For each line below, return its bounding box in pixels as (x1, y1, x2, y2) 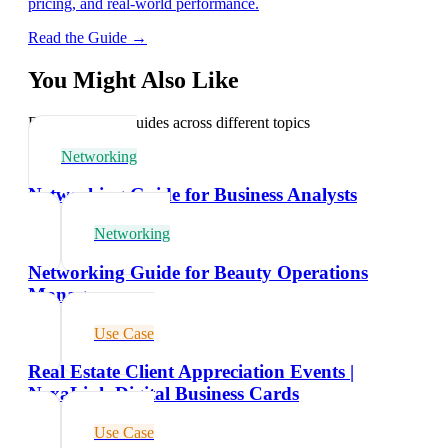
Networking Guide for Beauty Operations (28, 261, 368, 283)
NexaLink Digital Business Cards (28, 383, 299, 405)
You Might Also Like (28, 66, 239, 93)
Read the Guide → (28, 28, 147, 46)
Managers (28, 283, 110, 305)
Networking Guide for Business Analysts (28, 184, 357, 206)
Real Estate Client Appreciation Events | (28, 361, 354, 383)
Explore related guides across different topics (28, 113, 310, 131)
